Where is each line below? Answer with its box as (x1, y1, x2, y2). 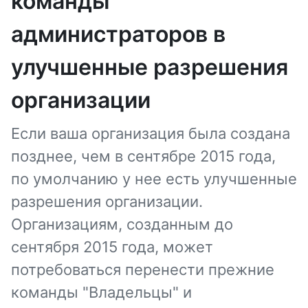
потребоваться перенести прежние (11, 261, 274, 278)
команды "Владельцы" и (11, 283, 192, 301)
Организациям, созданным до (11, 215, 233, 233)
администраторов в (11, 21, 225, 47)
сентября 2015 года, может (11, 238, 213, 256)
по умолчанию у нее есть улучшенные (11, 170, 297, 188)
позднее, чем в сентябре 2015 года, (11, 147, 276, 165)
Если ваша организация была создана (11, 124, 290, 142)
